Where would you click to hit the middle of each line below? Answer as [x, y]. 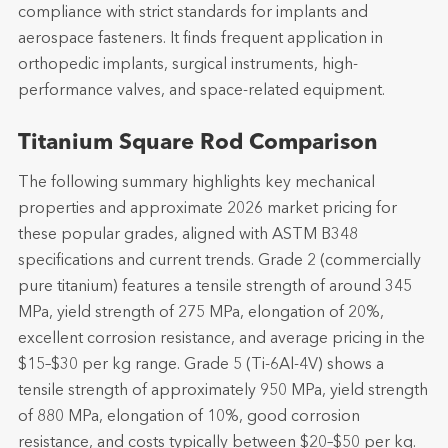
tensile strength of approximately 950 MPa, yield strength [222, 391]
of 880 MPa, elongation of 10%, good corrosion [188, 417]
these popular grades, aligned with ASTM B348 [187, 235]
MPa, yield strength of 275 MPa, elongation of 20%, [200, 313]
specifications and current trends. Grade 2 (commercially [219, 261]
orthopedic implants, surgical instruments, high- [187, 65]
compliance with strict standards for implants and [192, 13]
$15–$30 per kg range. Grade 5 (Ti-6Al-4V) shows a [200, 365]
